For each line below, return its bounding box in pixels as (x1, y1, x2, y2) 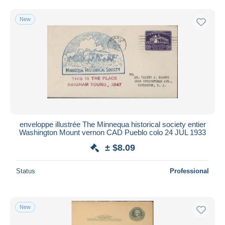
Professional (170, 167, 209, 175)
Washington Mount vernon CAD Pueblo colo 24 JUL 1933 (19, 128, 206, 137)
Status (16, 167, 35, 175)
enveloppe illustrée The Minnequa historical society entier (19, 120, 206, 129)
